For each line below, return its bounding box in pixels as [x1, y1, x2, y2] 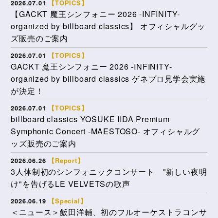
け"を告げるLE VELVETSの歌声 [11, 178, 130, 189]
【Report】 [48, 156, 84, 165]
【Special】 [48, 196, 87, 205]
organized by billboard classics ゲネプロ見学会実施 [11, 73, 206, 84]
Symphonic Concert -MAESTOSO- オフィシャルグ [11, 125, 200, 137]
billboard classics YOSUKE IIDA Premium [11, 113, 170, 125]
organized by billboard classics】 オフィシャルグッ [11, 20, 206, 32]
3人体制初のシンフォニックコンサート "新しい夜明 [11, 165, 207, 177]
